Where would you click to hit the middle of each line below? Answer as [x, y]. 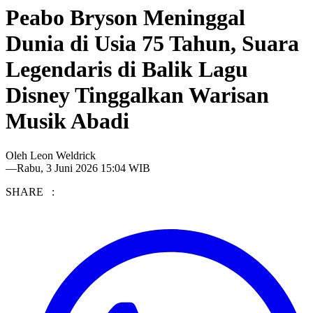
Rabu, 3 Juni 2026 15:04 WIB [83, 168]
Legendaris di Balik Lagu [127, 70]
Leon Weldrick [63, 155]
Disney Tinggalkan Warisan [137, 95]
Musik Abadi [67, 121]
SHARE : [30, 191]
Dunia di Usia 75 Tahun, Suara [152, 44]
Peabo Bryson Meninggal [125, 18]
